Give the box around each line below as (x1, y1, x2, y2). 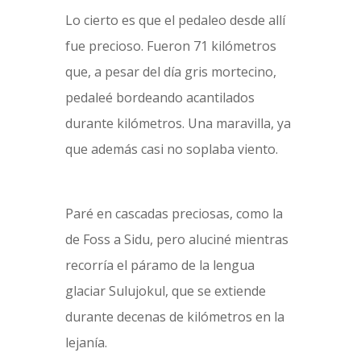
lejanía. (64, 334, 107, 351)
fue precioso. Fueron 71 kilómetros (64, 37, 276, 55)
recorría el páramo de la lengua (64, 256, 255, 274)
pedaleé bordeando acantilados (64, 89, 255, 106)
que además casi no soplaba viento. (64, 140, 278, 158)
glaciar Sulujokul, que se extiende (64, 282, 266, 300)
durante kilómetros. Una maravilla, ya (64, 114, 291, 132)
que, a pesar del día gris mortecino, (64, 63, 276, 81)
